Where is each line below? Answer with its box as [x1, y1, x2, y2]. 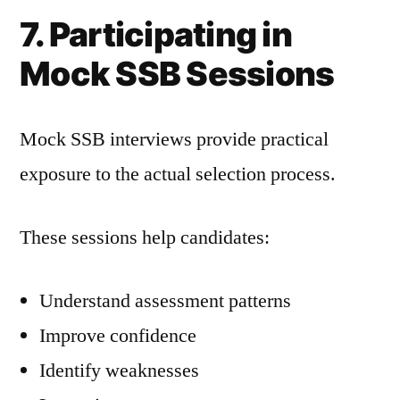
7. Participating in [20, 14, 292, 54]
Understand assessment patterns [39, 288, 291, 313]
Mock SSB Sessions [20, 54, 335, 94]
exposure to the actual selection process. [20, 162, 336, 187]
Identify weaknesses [39, 358, 199, 383]
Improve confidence [39, 323, 196, 348]
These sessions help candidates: [20, 225, 270, 250]
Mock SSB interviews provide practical [20, 127, 329, 152]
